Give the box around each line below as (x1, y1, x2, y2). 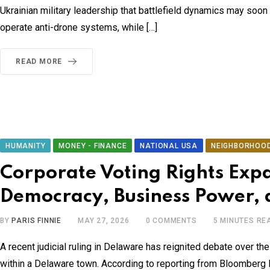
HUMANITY (5, 142, 46, 151)
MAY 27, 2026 (78, 216, 130, 225)
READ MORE (16, 57, 63, 66)
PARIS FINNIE (11, 216, 62, 225)
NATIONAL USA (140, 142, 198, 151)
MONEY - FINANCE (58, 142, 127, 151)
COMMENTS (150, 216, 197, 225)
